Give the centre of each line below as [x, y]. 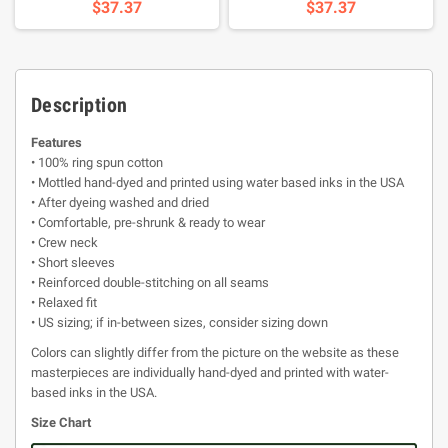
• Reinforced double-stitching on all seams [150, 282]
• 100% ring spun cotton [97, 162]
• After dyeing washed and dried [120, 202]
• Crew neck [64, 242]
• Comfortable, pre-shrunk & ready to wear [148, 222]
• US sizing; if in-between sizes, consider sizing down [179, 322]
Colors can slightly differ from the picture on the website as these [215, 352]
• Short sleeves [73, 262]
